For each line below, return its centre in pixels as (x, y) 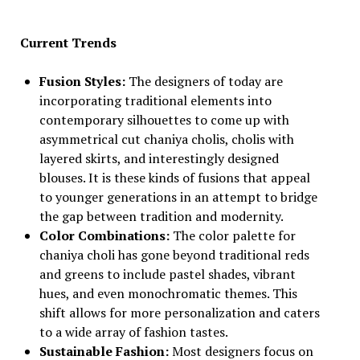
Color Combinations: (106, 235)
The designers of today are (205, 81)
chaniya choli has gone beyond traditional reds (174, 255)
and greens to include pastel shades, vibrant (167, 274)
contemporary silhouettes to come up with (164, 120)
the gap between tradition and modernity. (161, 216)
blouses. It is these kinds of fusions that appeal (174, 178)
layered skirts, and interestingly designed (159, 158)
